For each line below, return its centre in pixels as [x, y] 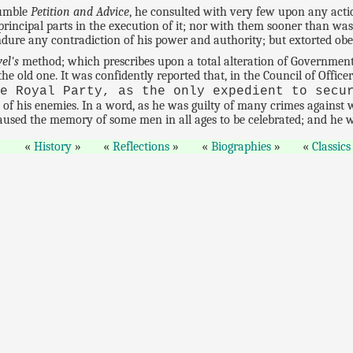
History [52, 146]
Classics [332, 146]
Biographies [241, 146]
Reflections [141, 146]
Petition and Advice [80, 11]
